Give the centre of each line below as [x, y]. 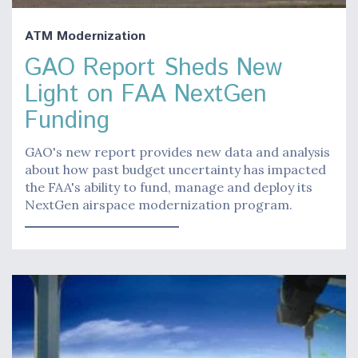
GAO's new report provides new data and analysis [177, 151]
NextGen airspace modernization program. [159, 204]
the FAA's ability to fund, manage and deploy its [169, 187]
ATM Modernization [85, 36]
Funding [67, 121]
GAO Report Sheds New [153, 68]
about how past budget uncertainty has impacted [175, 169]
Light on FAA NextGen [146, 94]
